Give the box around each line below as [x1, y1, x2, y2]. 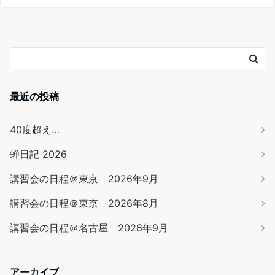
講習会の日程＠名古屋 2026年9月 [10, 222, 168, 234]
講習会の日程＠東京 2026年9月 [10, 172, 158, 185]
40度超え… [10, 123, 60, 136]
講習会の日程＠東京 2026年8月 [10, 197, 158, 210]
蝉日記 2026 [10, 148, 67, 161]
